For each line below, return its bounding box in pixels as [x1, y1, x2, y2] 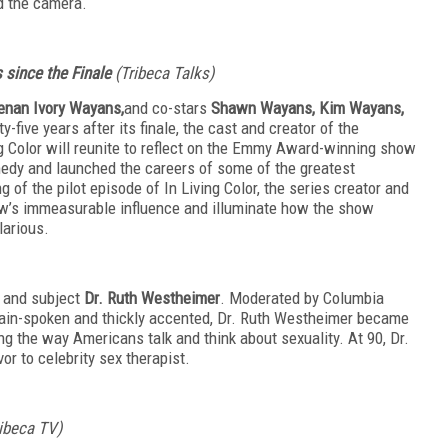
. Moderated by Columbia [220, 287, 384, 308]
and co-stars [124, 97, 211, 118]
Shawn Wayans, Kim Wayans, [211, 97, 404, 118]
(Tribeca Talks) [115, 62, 214, 83]
